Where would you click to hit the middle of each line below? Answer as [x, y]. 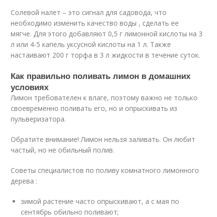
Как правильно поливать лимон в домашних [101, 75]
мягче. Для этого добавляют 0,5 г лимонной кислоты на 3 [107, 33]
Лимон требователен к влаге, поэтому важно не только [104, 97]
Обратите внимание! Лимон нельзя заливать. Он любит [103, 139]
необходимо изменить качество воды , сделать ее [95, 23]
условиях [30, 86]
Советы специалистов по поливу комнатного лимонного [105, 170]
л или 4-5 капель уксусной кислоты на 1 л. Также [91, 44]
